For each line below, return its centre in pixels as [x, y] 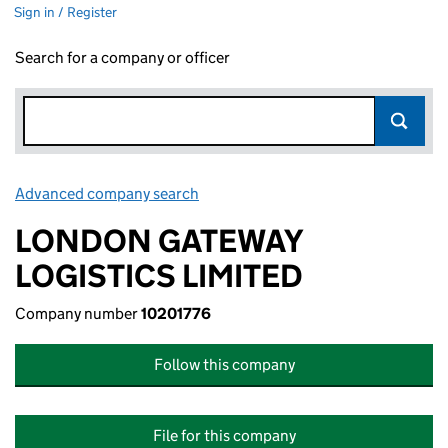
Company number [78, 313]
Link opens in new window [290, 193]
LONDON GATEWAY [159, 241]
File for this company [224, 435]
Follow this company [224, 364]
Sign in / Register [65, 12]
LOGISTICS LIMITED [159, 276]
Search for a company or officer [122, 57]
